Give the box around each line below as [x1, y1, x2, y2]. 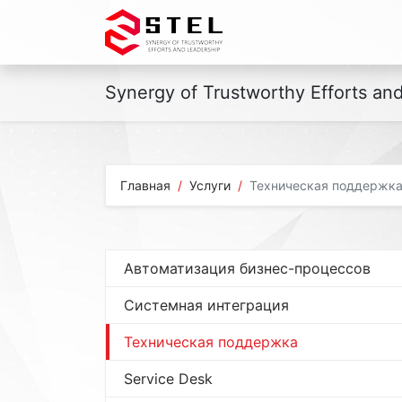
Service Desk [124, 370, 213, 388]
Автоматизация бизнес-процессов [124, 259, 371, 277]
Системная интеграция [124, 296, 289, 314]
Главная [120, 178, 170, 193]
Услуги [189, 178, 231, 193]
